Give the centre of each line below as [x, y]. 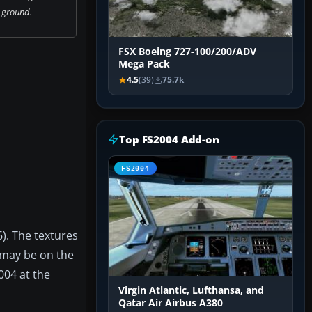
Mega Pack [144, 64]
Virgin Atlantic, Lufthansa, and [191, 291]
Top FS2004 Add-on [169, 140]
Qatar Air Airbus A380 [171, 303]
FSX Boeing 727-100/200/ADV [187, 52]
